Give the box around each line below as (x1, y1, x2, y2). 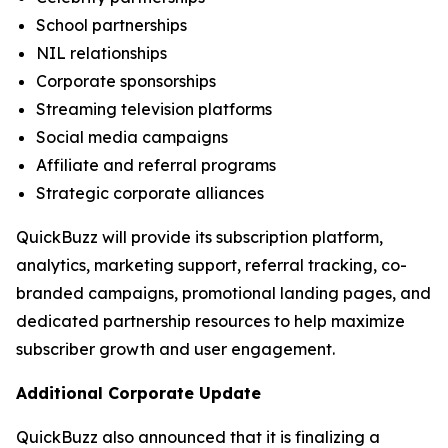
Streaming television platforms (36, 99, 272, 119)
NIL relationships (36, 43, 167, 63)
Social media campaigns (36, 127, 228, 147)
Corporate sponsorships (36, 71, 216, 91)
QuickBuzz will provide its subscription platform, (16, 227, 383, 247)
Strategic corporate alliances (36, 183, 264, 203)
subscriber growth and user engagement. (16, 339, 335, 359)
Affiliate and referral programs (36, 155, 276, 175)
